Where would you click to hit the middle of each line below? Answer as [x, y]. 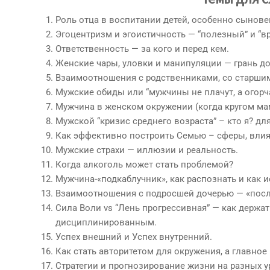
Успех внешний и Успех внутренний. [134, 237]
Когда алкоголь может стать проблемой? [144, 164]
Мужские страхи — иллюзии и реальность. [147, 150]
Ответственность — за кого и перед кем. [142, 49]
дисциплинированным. [106, 222]
